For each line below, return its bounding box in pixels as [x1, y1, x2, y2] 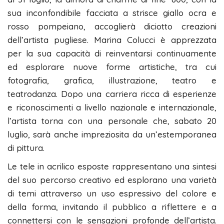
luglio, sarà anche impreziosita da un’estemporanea [7, 129, 216, 140]
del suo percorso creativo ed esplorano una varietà [7, 174, 216, 185]
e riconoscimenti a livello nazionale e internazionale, [7, 102, 216, 113]
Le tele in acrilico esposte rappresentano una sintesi [7, 161, 216, 172]
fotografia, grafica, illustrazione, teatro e [7, 75, 216, 86]
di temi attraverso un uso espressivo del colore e [7, 188, 216, 199]
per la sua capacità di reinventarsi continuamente [7, 48, 216, 59]
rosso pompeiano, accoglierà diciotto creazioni [7, 21, 216, 32]
